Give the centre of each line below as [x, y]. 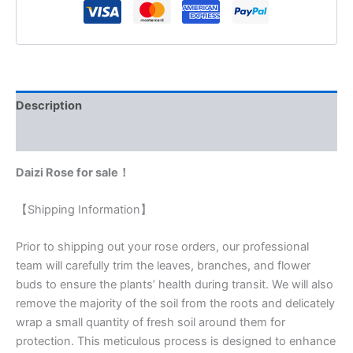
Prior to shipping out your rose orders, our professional [162, 247]
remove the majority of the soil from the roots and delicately [175, 304]
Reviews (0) [50, 136]
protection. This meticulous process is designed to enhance [176, 342]
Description [49, 106]
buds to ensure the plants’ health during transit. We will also [175, 285]
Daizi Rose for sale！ [73, 172]
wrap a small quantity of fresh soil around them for [150, 323]
